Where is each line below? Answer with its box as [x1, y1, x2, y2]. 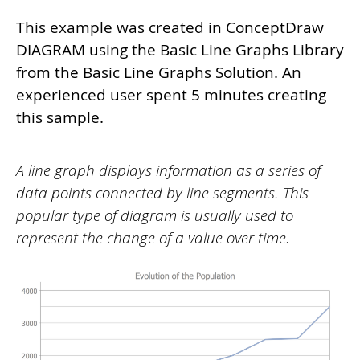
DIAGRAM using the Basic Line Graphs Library [16, 39, 344, 60]
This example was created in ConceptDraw [16, 17, 324, 38]
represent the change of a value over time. [16, 227, 290, 247]
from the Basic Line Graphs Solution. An [16, 62, 301, 83]
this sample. [16, 107, 104, 128]
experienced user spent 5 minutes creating [16, 84, 326, 105]
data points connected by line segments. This [16, 182, 309, 202]
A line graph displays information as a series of [16, 160, 321, 180]
